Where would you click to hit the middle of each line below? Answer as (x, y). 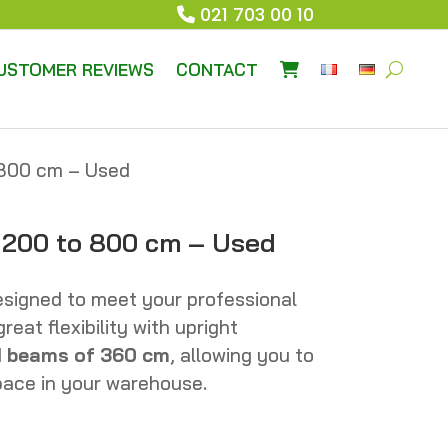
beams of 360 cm (88, 355)
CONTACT (217, 69)
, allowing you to (241, 355)
